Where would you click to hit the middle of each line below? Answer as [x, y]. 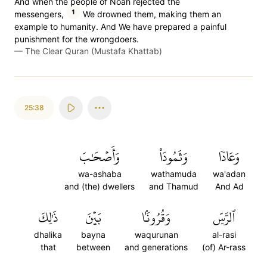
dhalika [48, 235]
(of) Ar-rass [224, 247]
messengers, [39, 14]
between [93, 247]
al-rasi [224, 235]
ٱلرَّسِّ [224, 218]
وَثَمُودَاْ [174, 157]
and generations [156, 247]
